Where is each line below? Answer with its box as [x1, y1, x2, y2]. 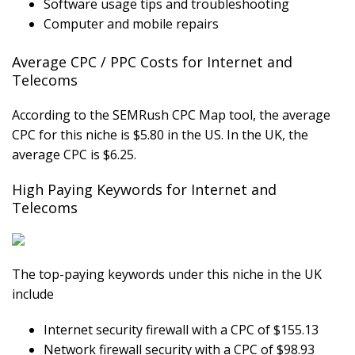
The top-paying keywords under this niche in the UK [12, 265, 322, 284]
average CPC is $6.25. [12, 146, 136, 164]
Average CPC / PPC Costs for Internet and [12, 52, 292, 72]
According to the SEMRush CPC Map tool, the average [12, 106, 330, 124]
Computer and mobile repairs [44, 15, 219, 33]
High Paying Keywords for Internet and [12, 180, 277, 200]
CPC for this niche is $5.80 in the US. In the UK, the [12, 126, 308, 144]
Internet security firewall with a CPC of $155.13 [44, 321, 319, 339]
